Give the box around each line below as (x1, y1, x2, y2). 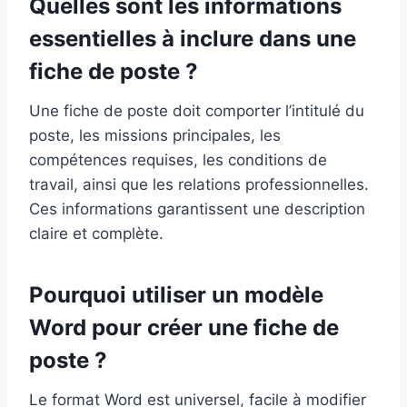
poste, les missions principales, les (29, 126, 281, 145)
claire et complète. (29, 224, 164, 243)
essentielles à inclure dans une (29, 25, 356, 53)
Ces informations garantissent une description (29, 200, 365, 219)
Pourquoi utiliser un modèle (29, 282, 323, 309)
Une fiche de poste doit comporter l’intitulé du (29, 102, 364, 121)
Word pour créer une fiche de (29, 314, 339, 342)
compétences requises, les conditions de (29, 151, 327, 170)
